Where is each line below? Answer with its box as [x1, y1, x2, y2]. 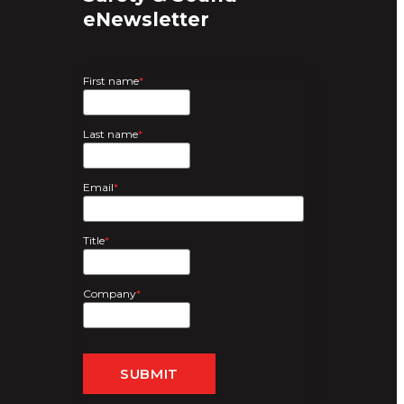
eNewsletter [83, 7, 209, 31]
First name [83, 74, 139, 88]
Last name [83, 127, 138, 142]
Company [83, 287, 136, 301]
